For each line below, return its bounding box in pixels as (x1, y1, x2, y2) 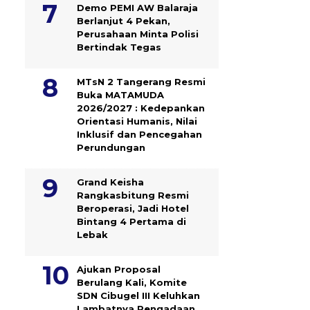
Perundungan (77, 141, 145, 153)
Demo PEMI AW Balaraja (77, 1, 198, 13)
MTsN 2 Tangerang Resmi (77, 75, 206, 87)
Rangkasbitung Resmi (77, 189, 189, 201)
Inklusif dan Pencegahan (77, 128, 202, 140)
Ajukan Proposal (77, 263, 161, 275)
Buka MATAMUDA (77, 89, 164, 100)
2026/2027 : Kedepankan (77, 102, 205, 113)
